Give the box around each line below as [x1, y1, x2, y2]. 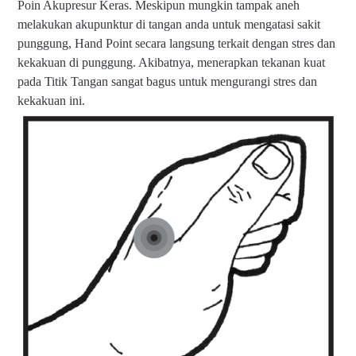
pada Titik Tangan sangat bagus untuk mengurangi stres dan [17, 74, 317, 88]
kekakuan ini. [17, 93, 85, 107]
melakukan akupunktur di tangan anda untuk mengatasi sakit [17, 17, 320, 31]
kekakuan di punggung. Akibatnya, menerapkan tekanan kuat [17, 55, 325, 69]
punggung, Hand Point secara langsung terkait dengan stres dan [17, 36, 335, 50]
